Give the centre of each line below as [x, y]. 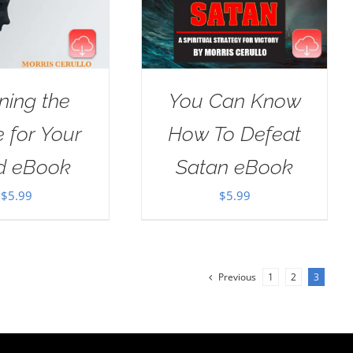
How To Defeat [235, 134]
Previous [237, 277]
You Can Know [234, 101]
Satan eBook [235, 167]
